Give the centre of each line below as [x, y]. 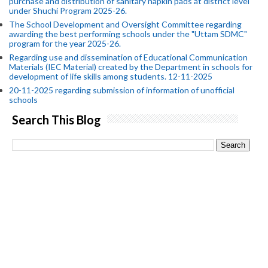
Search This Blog [57, 120]
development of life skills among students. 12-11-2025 [111, 76]
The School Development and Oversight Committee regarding [125, 24]
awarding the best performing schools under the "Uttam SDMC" [128, 33]
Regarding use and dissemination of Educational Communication [128, 57]
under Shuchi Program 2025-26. [68, 10]
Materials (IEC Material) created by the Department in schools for [131, 66]
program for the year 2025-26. [65, 43]
